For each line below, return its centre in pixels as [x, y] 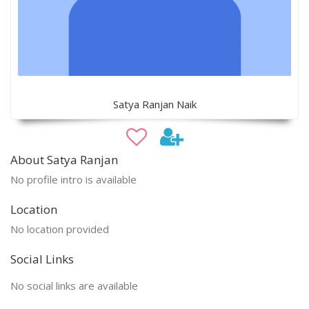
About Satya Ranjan [64, 159]
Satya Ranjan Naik [154, 104]
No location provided [60, 229]
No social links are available [74, 285]
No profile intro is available [73, 179]
